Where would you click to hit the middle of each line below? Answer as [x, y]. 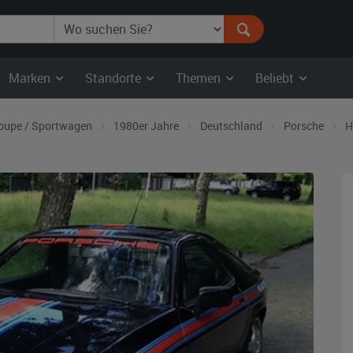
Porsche [304, 126]
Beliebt [276, 78]
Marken [31, 78]
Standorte [115, 78]
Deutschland [231, 126]
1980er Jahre [146, 126]
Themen [200, 78]
